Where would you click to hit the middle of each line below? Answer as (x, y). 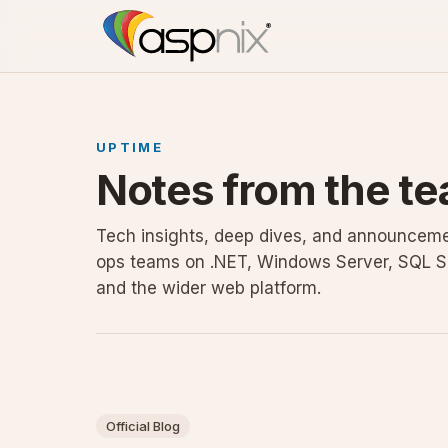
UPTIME (130, 147)
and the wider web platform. (208, 288)
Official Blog (143, 426)
